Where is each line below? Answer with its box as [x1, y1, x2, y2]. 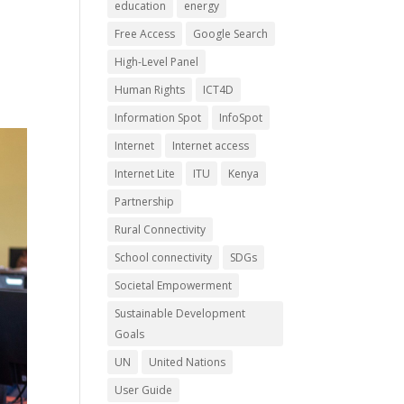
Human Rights [115, 82, 186, 97]
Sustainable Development [115, 306, 246, 321]
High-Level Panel [115, 54, 199, 69]
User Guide [115, 382, 173, 398]
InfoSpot [219, 110, 263, 125]
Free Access [115, 26, 176, 41]
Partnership [115, 194, 175, 209]
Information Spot [115, 110, 202, 125]
